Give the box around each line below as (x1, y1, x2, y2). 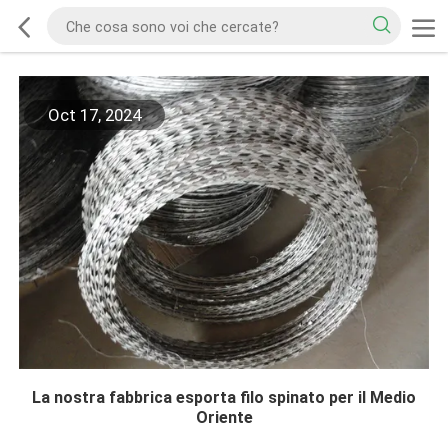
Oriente (195, 408, 253, 428)
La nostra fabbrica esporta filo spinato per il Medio (32, 388, 416, 408)
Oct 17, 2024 (47, 105, 141, 126)
